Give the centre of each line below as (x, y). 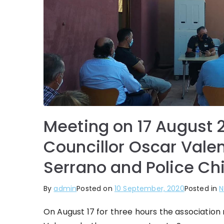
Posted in (202, 188)
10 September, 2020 (149, 188)
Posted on (95, 188)
